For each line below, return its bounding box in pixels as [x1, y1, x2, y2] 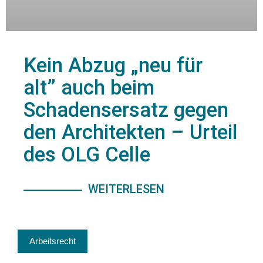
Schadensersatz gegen [23, 98, 228, 123]
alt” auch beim [23, 76, 154, 100]
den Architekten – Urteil [23, 120, 238, 145]
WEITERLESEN [88, 182, 164, 197]
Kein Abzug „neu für [23, 53, 203, 78]
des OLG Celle [23, 143, 150, 167]
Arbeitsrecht [29, 236, 76, 247]
